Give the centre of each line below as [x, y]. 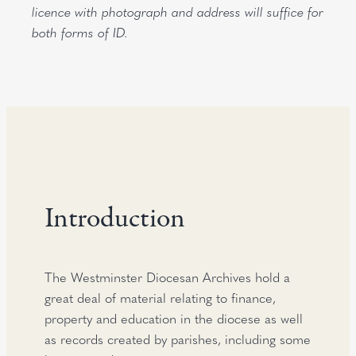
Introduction [115, 218]
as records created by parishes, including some [178, 339]
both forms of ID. [80, 32]
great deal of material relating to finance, [161, 297]
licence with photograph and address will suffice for [178, 11]
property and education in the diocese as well [174, 318]
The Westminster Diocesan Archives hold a [168, 277]
